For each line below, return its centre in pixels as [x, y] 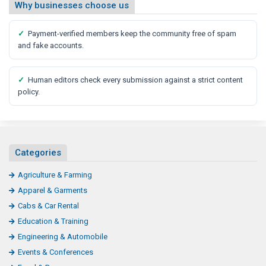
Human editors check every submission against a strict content [135, 80]
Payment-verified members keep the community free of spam [132, 33]
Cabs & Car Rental [48, 205]
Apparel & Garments [53, 190]
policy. [29, 91]
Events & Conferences [56, 252]
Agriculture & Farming [55, 175]
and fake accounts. [51, 45]
